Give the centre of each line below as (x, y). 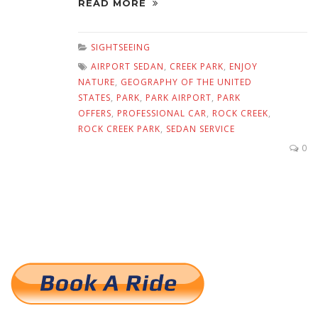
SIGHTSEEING (121, 48)
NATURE (97, 82)
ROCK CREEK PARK (119, 129)
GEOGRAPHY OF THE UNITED (186, 82)
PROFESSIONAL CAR (162, 114)
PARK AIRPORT (179, 98)
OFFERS (95, 114)
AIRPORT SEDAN (127, 67)
